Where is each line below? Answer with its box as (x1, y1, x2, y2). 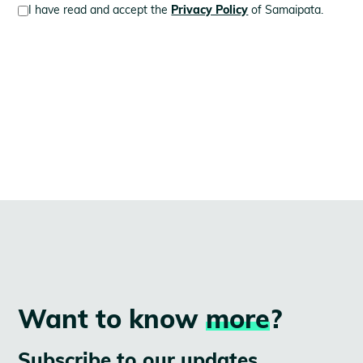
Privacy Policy (171, 2, 249, 17)
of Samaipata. (248, 2, 324, 17)
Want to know (18, 302, 207, 335)
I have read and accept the (28, 2, 172, 17)
